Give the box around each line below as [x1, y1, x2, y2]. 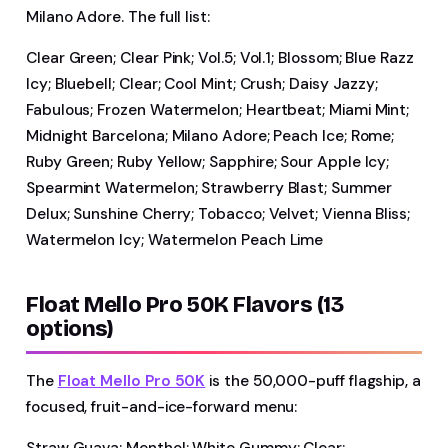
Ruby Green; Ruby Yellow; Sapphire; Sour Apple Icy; [26, 151, 390, 172]
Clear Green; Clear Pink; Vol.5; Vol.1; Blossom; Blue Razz [26, 47, 414, 68]
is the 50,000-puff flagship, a [205, 370, 421, 391]
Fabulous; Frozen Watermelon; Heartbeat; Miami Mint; [26, 99, 410, 120]
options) [26, 315, 114, 342]
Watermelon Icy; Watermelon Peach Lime [26, 229, 324, 250]
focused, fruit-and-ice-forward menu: [26, 396, 298, 417]
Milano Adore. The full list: [26, 6, 210, 27]
